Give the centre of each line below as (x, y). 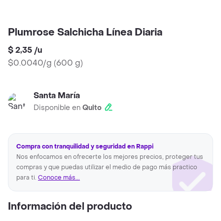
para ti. (27, 178)
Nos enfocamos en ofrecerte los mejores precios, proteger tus (110, 157)
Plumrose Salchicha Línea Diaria (85, 33)
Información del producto (70, 207)
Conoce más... (59, 178)
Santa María (57, 96)
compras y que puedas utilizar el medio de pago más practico (107, 167)
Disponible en (58, 108)
